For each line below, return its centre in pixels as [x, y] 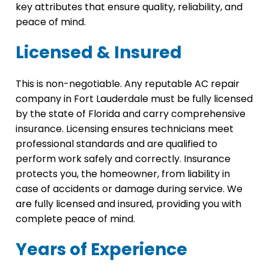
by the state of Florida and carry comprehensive [131, 114]
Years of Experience [101, 250]
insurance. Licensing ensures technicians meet [125, 129]
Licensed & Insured [99, 53]
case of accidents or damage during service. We [129, 189]
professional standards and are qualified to [116, 144]
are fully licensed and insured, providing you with [128, 204]
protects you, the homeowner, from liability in [123, 174]
